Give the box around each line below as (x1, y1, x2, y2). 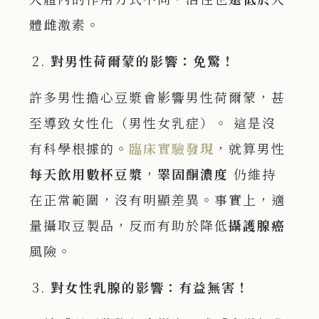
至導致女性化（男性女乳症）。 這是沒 (29, 113, 277, 132)
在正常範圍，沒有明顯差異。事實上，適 (29, 190, 286, 209)
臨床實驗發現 (129, 139, 215, 158)
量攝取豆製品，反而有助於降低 (29, 216, 229, 235)
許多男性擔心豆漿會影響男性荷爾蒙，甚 (29, 88, 286, 107)
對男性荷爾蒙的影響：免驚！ (51, 51, 236, 70)
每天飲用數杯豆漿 (29, 164, 144, 184)
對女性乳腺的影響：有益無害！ (51, 278, 251, 297)
